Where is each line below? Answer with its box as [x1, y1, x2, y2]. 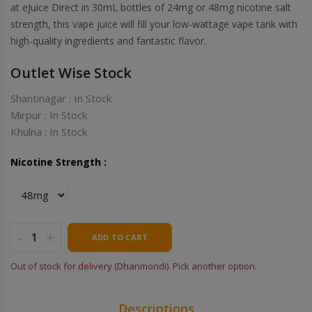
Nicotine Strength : [10, 155, 107, 169]
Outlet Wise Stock [10, 63, 132, 82]
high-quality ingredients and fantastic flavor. [10, 33, 206, 47]
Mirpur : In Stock [10, 107, 87, 122]
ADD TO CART [91, 231, 148, 242]
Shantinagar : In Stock [10, 91, 111, 105]
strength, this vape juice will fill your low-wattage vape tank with [10, 17, 297, 31]
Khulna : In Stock [10, 124, 87, 139]
